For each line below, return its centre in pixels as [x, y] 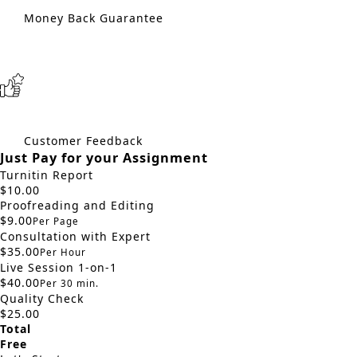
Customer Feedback [83, 141]
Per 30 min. [69, 284]
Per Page [56, 222]
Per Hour [63, 253]
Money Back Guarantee [94, 18]
